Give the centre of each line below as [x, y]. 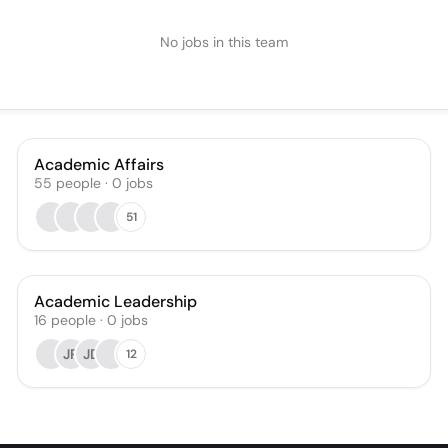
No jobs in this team [224, 42]
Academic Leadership [116, 301]
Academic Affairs [99, 164]
